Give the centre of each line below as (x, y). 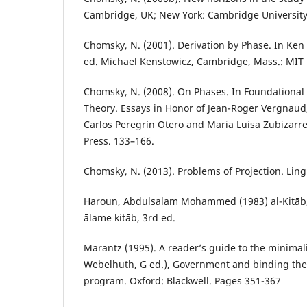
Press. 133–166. (119, 141)
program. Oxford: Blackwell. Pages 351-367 (182, 281)
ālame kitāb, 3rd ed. (130, 218)
